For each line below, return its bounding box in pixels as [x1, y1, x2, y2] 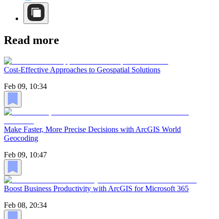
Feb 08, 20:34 [4, 201, 47, 210]
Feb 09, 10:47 [4, 150, 47, 159]
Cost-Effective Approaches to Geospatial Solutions [4, 65, 160, 74]
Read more [4, 33, 59, 46]
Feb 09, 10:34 [4, 82, 47, 90]
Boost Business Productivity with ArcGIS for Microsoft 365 [4, 184, 189, 193]
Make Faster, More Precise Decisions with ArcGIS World [4, 125, 181, 133]
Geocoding [4, 133, 38, 142]
